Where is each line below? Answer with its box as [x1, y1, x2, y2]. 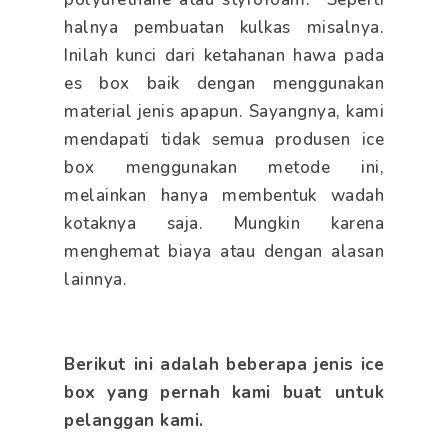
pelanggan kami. [64, 408, 204, 432]
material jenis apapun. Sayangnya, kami [64, 100, 384, 124]
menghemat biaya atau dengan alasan [64, 240, 384, 264]
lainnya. [64, 268, 127, 292]
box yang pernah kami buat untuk [64, 380, 384, 404]
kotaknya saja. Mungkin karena [64, 212, 384, 236]
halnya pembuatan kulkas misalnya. [64, 16, 384, 40]
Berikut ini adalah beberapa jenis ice [64, 352, 384, 376]
